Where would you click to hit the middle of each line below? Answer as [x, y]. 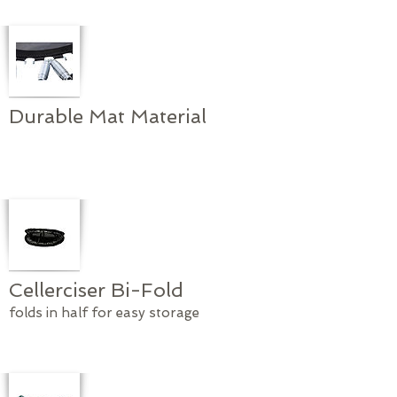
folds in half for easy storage [104, 312]
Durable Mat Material [108, 116]
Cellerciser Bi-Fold [96, 289]
